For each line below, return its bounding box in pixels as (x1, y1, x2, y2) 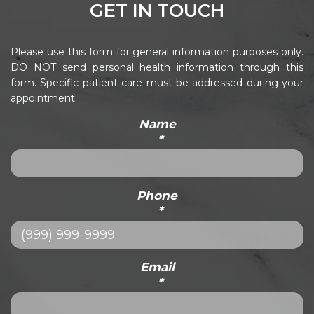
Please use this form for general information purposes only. (11, 46, 303, 59)
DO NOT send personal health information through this (11, 61, 303, 74)
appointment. (11, 92, 77, 105)
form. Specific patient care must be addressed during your (11, 76, 303, 90)
